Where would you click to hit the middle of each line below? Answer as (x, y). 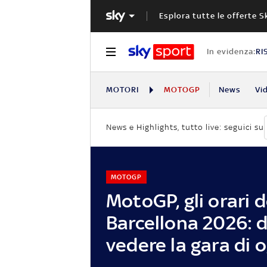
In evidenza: (231, 51)
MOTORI (122, 89)
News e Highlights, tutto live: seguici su (185, 128)
